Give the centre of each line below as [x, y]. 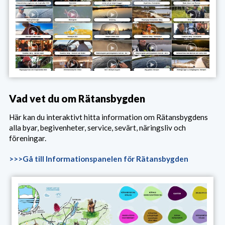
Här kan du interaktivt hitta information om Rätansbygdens [108, 117]
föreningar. [28, 138]
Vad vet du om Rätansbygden [77, 98]
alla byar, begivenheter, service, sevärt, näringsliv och [97, 127]
